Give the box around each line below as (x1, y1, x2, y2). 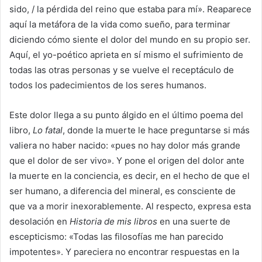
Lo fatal (33, 125, 63, 136)
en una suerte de (157, 216, 230, 227)
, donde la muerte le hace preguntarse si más (63, 125, 250, 136)
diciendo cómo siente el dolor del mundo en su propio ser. (9, 34, 250, 46)
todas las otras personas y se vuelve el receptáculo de (9, 64, 234, 76)
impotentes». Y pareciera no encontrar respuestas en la (9, 246, 239, 258)
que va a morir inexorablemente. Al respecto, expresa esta (9, 201, 251, 212)
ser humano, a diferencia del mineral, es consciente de (9, 185, 236, 197)
